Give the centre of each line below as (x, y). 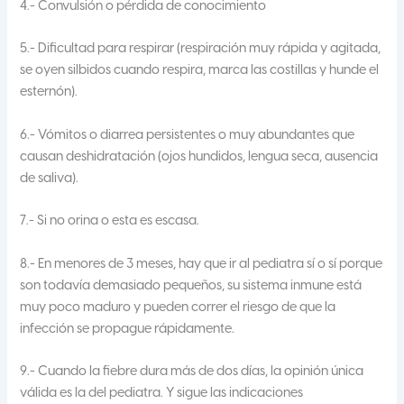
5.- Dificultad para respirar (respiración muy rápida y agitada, (201, 49)
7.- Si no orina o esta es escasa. (110, 221)
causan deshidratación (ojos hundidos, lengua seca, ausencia (199, 156)
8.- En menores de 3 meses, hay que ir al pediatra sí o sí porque (202, 264)
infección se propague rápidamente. (128, 329)
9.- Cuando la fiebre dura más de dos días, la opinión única (192, 371)
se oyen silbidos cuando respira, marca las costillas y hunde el (200, 71)
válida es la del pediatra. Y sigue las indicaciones (162, 393)
